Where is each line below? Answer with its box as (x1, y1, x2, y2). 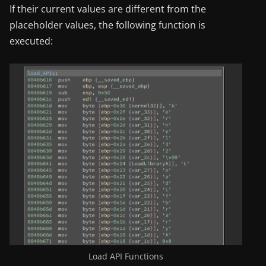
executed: (9, 34, 53, 47)
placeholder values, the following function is (9, 18, 205, 31)
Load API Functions (88, 250, 163, 262)
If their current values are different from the (9, 2, 206, 15)
